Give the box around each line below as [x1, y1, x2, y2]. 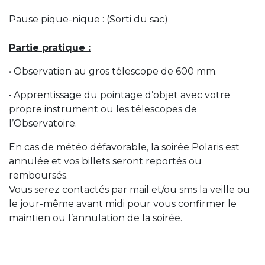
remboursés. [9, 170, 70, 182]
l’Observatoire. [9, 118, 77, 130]
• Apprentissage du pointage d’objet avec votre [9, 89, 230, 101]
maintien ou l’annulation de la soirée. [9, 212, 182, 224]
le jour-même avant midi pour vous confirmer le [9, 198, 237, 210]
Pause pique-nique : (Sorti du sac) [9, 14, 168, 25]
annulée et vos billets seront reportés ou [9, 156, 202, 167]
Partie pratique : [9, 42, 91, 54]
